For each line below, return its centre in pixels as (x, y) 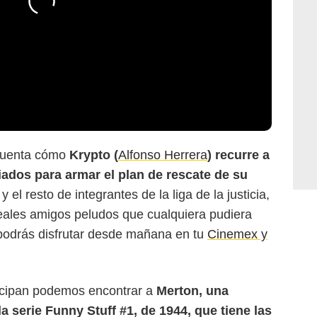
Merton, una (192, 291)
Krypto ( (94, 155)
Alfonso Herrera (163, 155)
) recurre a (238, 155)
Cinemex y (237, 235)
